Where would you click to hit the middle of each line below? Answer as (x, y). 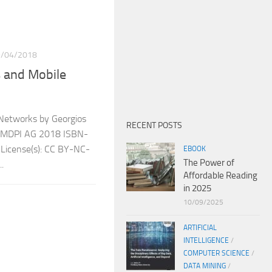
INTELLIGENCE (206, 240)
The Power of (209, 162)
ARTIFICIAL (200, 227)
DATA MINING (205, 266)
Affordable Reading (220, 175)
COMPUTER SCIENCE (216, 253)
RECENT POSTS (154, 125)
